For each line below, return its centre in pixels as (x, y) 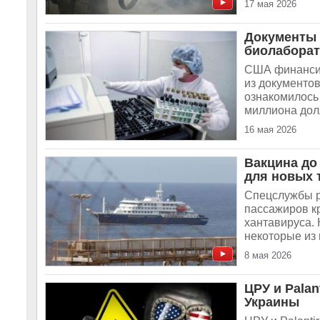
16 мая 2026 (270, 130)
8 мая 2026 (268, 255)
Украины (272, 302)
